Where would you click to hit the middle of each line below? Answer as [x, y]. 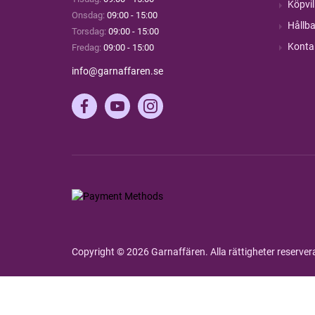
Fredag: [86, 47]
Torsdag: [89, 31]
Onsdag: [88, 15]
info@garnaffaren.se [117, 71]
